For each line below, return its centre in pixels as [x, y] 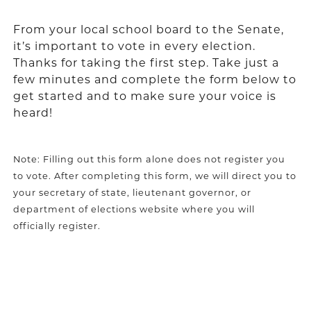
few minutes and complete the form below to [154, 79]
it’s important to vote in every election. [134, 46]
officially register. [57, 225]
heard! [33, 112]
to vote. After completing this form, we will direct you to [154, 175]
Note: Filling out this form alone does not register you [149, 159]
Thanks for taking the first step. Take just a [146, 62]
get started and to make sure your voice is [144, 96]
